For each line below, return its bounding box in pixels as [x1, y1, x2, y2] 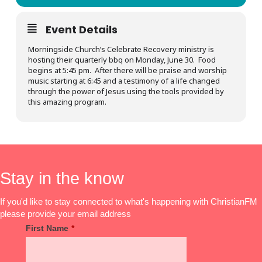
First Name [26, 223, 68, 233]
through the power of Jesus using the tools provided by [27, 86, 224, 97]
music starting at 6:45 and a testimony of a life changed [27, 75, 220, 87]
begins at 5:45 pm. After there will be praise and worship [27, 65, 227, 76]
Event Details [45, 22, 118, 37]
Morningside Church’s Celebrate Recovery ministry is [27, 44, 214, 55]
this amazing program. [27, 96, 110, 108]
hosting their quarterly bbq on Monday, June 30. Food [27, 54, 216, 65]
